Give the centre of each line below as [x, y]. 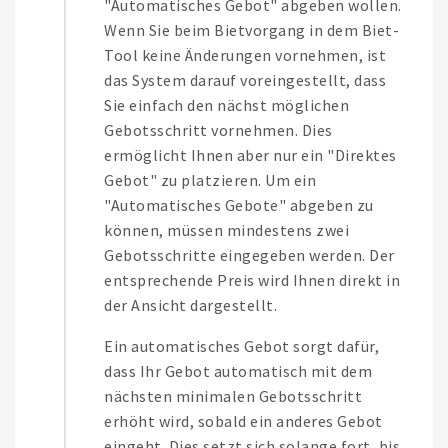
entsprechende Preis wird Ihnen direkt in [252, 280]
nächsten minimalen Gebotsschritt [233, 396]
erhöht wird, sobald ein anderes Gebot [243, 421]
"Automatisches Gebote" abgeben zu [239, 205]
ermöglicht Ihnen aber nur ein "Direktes [250, 155]
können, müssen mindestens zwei [226, 230]
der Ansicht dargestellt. [192, 305]
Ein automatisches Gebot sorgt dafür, [241, 346]
